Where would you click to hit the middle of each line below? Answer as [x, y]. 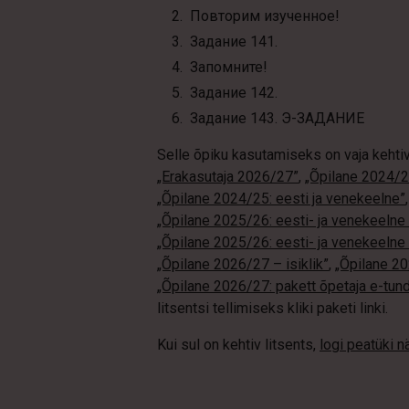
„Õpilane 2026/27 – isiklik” [242, 264]
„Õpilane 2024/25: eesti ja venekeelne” [281, 199]
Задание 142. [233, 93]
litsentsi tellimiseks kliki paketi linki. [272, 308]
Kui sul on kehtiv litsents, [238, 345]
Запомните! [228, 67]
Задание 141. [233, 42]
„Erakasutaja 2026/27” [227, 177]
